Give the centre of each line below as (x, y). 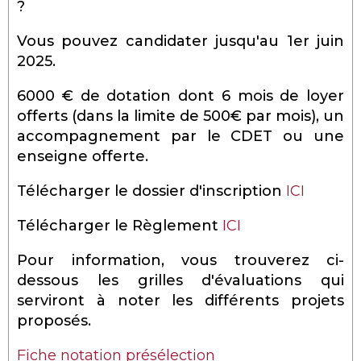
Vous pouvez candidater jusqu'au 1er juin (180, 41)
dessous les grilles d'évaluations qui (180, 280)
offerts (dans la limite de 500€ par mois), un (180, 116)
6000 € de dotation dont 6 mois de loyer (180, 95)
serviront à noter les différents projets (180, 300)
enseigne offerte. (83, 156)
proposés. (54, 320)
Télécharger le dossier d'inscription (151, 191)
